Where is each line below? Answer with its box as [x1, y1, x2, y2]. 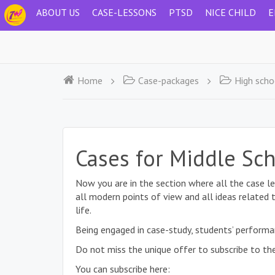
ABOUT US [36, 6, 80, 18]
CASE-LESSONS [92, 6, 157, 18]
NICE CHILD [205, 6, 256, 18]
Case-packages [138, 74, 199, 87]
